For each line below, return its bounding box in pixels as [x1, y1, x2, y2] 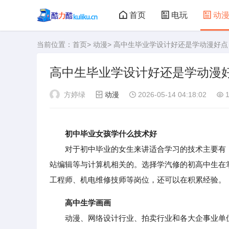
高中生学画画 [65, 198, 111, 207]
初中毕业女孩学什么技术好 [65, 129, 157, 138]
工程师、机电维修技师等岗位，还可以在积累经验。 [50, 175, 226, 184]
